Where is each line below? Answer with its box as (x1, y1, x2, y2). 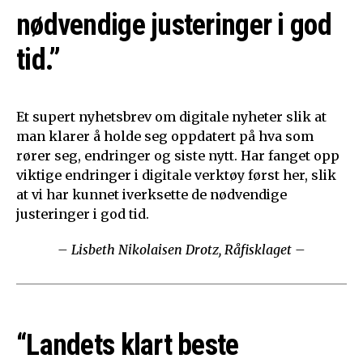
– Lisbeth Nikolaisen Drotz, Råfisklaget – (58, 241, 305, 258)
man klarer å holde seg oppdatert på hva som (16, 128, 314, 145)
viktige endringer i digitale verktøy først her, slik (16, 167, 336, 184)
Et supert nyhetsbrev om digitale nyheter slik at (16, 109, 327, 126)
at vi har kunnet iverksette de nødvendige (16, 186, 287, 203)
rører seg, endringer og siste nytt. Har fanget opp (16, 147, 340, 164)
